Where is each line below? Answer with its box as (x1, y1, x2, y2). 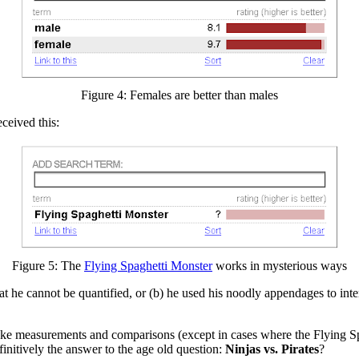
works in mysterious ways (212, 258, 347, 272)
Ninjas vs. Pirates (225, 341, 319, 356)
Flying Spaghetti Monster (84, 258, 212, 272)
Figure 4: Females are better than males (81, 87, 278, 102)
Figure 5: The (12, 258, 84, 272)
